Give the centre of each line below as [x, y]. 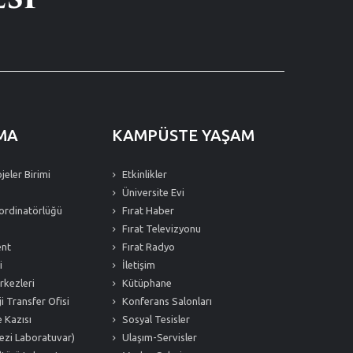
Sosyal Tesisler [155, 319]
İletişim [137, 265]
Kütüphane [146, 283]
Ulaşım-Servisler [158, 337]
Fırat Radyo [147, 247]
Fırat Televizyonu [160, 229]
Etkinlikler [143, 174]
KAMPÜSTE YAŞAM [183, 135]
